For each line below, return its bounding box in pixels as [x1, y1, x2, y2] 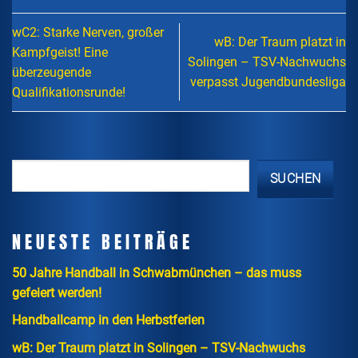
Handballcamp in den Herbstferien [12, 312, 205, 328]
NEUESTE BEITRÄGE [12, 229, 193, 256]
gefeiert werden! [12, 284, 101, 300]
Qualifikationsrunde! [12, 84, 125, 100]
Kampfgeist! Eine [12, 44, 108, 60]
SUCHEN [269, 171, 321, 186]
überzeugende [12, 64, 91, 80]
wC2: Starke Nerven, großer [12, 24, 164, 40]
